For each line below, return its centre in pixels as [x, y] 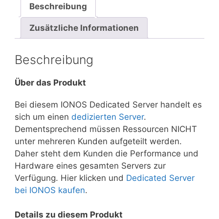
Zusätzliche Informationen [84, 28]
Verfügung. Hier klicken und [70, 178]
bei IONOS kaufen [50, 190]
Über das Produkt [50, 82]
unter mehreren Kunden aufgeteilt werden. [98, 141]
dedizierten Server [108, 117]
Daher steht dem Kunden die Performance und [107, 153]
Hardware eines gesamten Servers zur [90, 165]
